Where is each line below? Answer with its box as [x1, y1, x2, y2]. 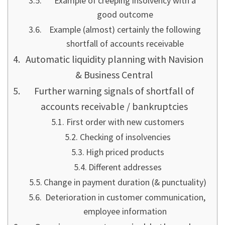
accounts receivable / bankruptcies [41, 99, 188, 113]
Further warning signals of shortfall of [34, 84, 195, 97]
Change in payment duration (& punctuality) [44, 176, 207, 188]
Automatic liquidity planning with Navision [25, 52, 203, 65]
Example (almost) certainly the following [49, 23, 201, 35]
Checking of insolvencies [79, 131, 171, 143]
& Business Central [75, 68, 154, 81]
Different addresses [88, 161, 162, 173]
